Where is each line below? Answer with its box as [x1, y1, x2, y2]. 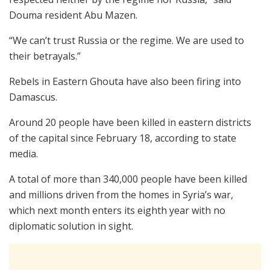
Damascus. [9, 90, 57, 104]
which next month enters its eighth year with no [9, 203, 225, 217]
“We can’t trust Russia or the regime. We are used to [9, 33, 244, 47]
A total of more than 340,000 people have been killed [9, 172, 247, 186]
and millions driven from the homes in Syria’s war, [9, 187, 233, 201]
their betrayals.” [9, 49, 81, 63]
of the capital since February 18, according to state [9, 131, 236, 145]
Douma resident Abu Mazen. [9, 8, 137, 22]
